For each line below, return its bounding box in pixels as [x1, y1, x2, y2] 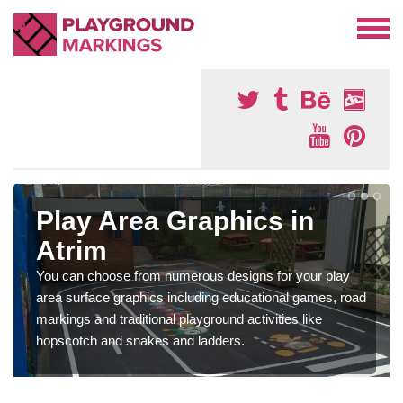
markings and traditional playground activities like [36, 311, 322, 327]
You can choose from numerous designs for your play [36, 268, 350, 283]
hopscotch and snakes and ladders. [36, 333, 245, 348]
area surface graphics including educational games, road [36, 290, 366, 305]
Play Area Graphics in [36, 206, 314, 236]
